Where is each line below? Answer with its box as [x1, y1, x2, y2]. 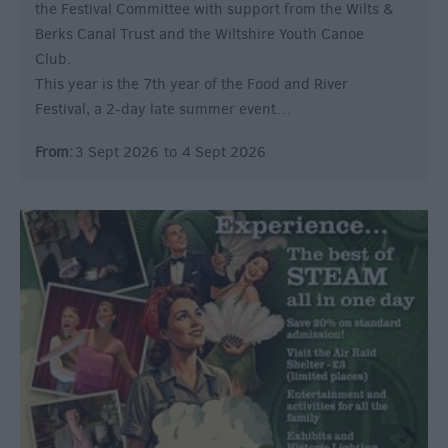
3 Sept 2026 [75, 141, 159, 162]
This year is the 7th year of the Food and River [35, 73, 348, 94]
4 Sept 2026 [182, 141, 266, 162]
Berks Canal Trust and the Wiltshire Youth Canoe [35, 23, 364, 44]
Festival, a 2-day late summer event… [35, 98, 291, 119]
